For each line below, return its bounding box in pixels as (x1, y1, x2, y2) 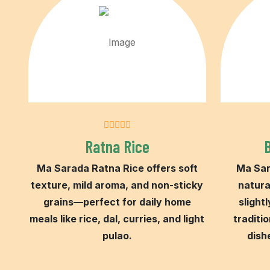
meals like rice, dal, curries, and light (30, 212, 205, 225)
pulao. (102, 229, 132, 242)
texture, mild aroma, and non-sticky (31, 178, 204, 191)
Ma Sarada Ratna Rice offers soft (36, 162, 198, 174)
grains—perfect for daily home (43, 195, 191, 208)
